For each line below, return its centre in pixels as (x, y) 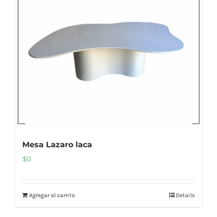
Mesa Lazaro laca (57, 145)
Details (186, 195)
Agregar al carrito (52, 195)
